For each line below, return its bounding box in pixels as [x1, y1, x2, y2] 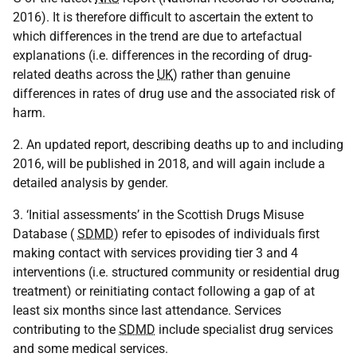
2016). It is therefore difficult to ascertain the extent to [13, 10, 313, 25]
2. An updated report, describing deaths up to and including [13, 137, 343, 152]
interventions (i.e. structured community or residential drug [13, 265, 339, 280]
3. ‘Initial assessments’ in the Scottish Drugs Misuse [13, 207, 304, 222]
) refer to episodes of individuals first [114, 226, 320, 241]
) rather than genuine [173, 67, 290, 82]
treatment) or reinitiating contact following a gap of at [13, 284, 315, 299]
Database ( [13, 226, 77, 241]
